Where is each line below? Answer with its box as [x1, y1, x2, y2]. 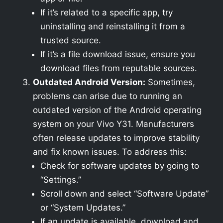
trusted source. [40, 35, 101, 45]
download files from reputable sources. [40, 63, 197, 73]
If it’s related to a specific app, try [40, 7, 173, 17]
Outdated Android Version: [33, 77, 145, 87]
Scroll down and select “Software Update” [40, 189, 209, 199]
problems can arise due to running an [33, 91, 182, 101]
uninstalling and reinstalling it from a [40, 21, 185, 31]
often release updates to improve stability [33, 133, 200, 143]
